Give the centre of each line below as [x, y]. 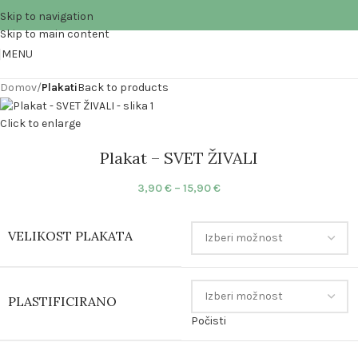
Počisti [209, 320]
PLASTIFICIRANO [62, 301]
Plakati [60, 88]
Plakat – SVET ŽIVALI [179, 157]
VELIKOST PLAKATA [70, 235]
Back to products [123, 88]
